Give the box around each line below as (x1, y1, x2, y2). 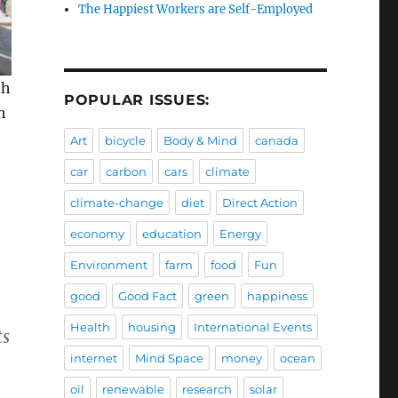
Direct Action (221, 195, 298, 211)
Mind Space (134, 351, 203, 366)
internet (69, 351, 117, 366)
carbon (105, 164, 147, 179)
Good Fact (117, 289, 177, 304)
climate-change (69, 195, 163, 211)
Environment (69, 258, 147, 273)
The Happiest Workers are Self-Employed (78, 2, 314, 18)
